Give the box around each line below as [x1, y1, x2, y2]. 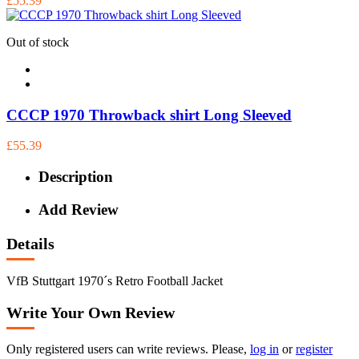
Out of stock [6, 34, 69, 49]
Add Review [38, 200, 119, 218]
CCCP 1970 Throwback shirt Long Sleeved [6, 106, 292, 123]
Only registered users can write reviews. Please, [6, 342, 250, 357]
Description [38, 167, 113, 185]
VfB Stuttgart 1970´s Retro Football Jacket [6, 274, 223, 288]
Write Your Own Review [6, 303, 175, 321]
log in [250, 342, 279, 357]
